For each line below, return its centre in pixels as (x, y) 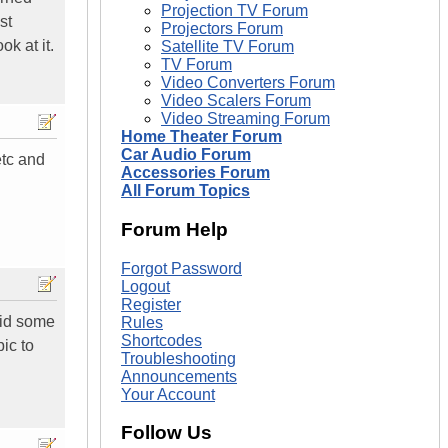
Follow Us (166, 433)
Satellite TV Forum (227, 47)
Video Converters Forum (248, 83)
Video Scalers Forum (236, 101)
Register (151, 304)
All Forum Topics (185, 191)
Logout (145, 286)
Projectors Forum (222, 29)
